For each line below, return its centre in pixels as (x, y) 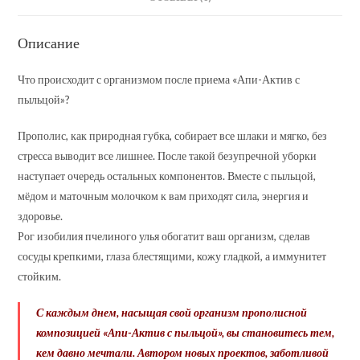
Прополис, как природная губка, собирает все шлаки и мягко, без (173, 135)
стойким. (40, 276)
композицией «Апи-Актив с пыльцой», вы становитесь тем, (186, 332)
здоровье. (41, 216)
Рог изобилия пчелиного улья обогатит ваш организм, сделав (164, 236)
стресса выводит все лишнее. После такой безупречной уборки (168, 155)
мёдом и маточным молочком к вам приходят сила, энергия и (164, 196)
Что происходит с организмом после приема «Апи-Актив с (159, 79)
